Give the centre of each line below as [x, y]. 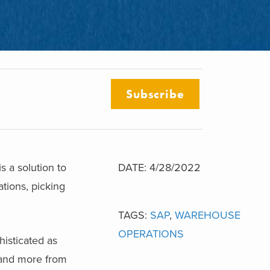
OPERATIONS [151, 234]
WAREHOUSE [208, 215]
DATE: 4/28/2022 [159, 167]
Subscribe [155, 94]
